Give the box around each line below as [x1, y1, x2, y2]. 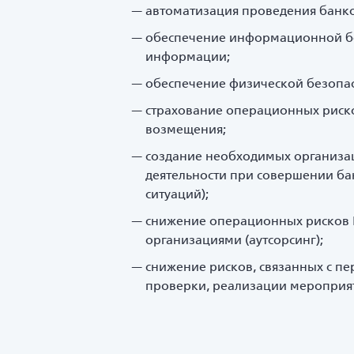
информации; [145, 48, 230, 64]
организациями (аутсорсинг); [145, 232, 323, 247]
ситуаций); [145, 186, 209, 201]
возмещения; [145, 121, 226, 137]
